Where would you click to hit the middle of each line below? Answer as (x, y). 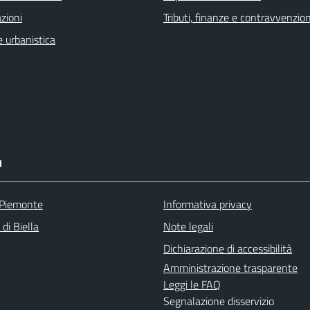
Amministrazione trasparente (230, 267)
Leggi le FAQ (192, 284)
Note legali (188, 226)
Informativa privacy (208, 204)
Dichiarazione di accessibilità (228, 248)
